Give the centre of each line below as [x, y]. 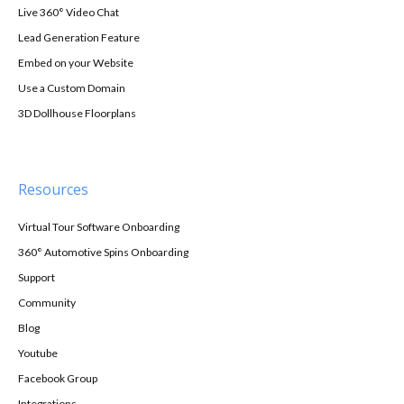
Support [37, 277]
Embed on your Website [76, 62]
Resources [53, 189]
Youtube [38, 353]
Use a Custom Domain [72, 87]
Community [47, 302]
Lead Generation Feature [79, 37]
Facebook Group [58, 378]
